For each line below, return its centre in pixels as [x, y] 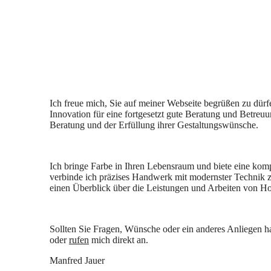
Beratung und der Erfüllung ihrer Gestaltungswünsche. [154, 125]
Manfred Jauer [77, 260]
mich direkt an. [119, 240]
